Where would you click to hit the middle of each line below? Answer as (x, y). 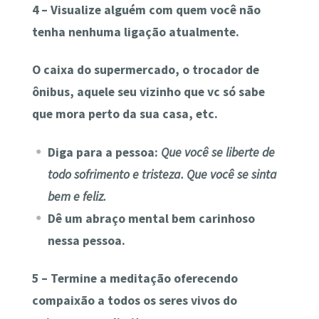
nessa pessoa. (87, 240)
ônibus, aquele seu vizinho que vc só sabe (148, 92)
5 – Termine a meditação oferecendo (135, 278)
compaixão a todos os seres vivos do (134, 300)
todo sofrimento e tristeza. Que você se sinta (163, 174)
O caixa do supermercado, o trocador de (145, 70)
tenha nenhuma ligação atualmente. (135, 32)
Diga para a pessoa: (103, 152)
